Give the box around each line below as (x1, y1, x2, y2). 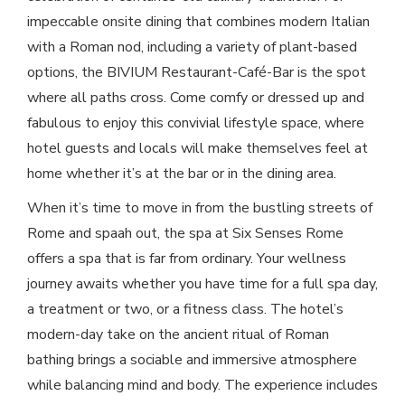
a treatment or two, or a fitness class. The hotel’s (27, 299, 344, 320)
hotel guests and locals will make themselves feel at (27, 138, 368, 159)
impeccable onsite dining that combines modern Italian (27, 12, 370, 33)
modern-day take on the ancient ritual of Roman (27, 325, 329, 345)
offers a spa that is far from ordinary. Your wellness (27, 249, 346, 269)
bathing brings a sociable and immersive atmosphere (27, 350, 357, 371)
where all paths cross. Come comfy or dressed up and (27, 88, 364, 108)
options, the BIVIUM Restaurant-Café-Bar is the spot (27, 62, 366, 83)
